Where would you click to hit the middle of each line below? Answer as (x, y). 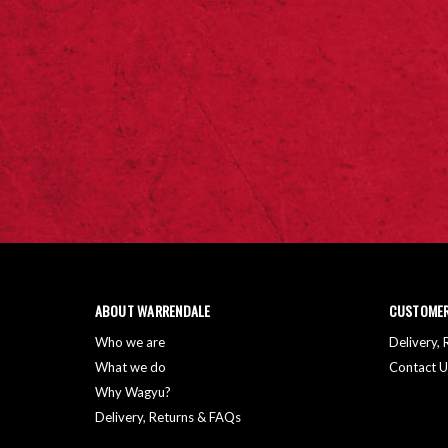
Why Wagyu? (132, 391)
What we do (130, 366)
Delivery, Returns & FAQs (167, 416)
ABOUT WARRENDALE (152, 310)
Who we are (129, 341)
